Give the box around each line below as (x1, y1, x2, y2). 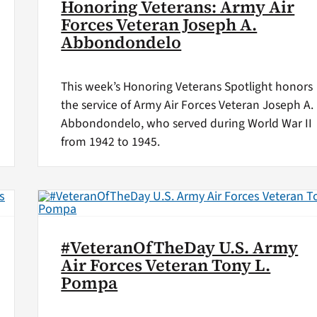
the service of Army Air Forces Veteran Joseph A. (61, 96, 314, 115)
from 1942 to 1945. (61, 133, 161, 151)
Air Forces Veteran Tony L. (61, 253, 271, 277)
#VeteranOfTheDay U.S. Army (61, 236, 299, 259)
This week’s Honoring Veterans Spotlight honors (61, 78, 313, 96)
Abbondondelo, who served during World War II (61, 115, 313, 133)
